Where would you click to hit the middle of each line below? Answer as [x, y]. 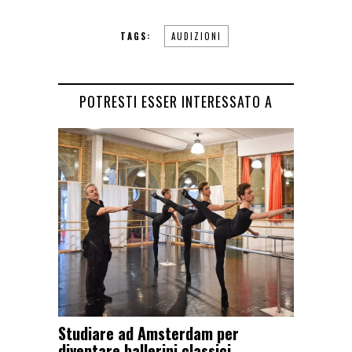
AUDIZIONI [196, 36]
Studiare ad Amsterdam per [148, 333]
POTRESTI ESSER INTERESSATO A [176, 101]
